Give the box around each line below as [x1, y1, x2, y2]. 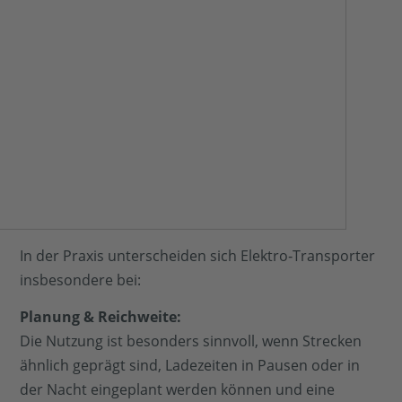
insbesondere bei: [20, 269, 142, 290]
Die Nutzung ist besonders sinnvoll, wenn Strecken [20, 331, 363, 352]
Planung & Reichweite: [20, 307, 182, 328]
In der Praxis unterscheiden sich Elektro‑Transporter [20, 245, 376, 266]
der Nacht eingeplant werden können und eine [20, 380, 336, 400]
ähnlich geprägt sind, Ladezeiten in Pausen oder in [20, 355, 361, 376]
